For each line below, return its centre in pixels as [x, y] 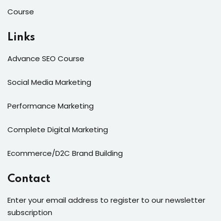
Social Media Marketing [49, 82]
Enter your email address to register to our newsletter [106, 200]
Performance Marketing [51, 106]
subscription [30, 212]
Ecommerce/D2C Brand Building [65, 153]
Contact [29, 179]
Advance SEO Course [46, 58]
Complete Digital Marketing [58, 129]
